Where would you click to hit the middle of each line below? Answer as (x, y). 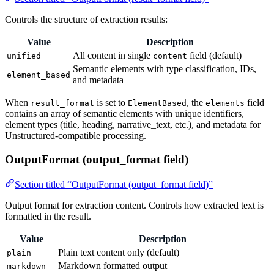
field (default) (214, 56)
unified (24, 56)
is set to (111, 103)
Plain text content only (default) (119, 252)
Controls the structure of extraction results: (86, 20)
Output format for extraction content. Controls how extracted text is (134, 205)
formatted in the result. (48, 216)
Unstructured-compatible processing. (76, 136)
